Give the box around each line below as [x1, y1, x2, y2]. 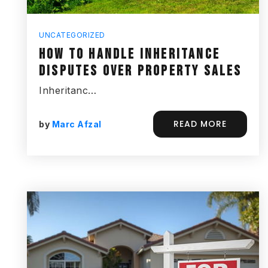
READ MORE [173, 118, 227, 130]
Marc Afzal [51, 118, 102, 129]
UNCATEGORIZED [39, 31, 105, 39]
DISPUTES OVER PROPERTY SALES [39, 62, 242, 80]
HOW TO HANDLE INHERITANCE [39, 45, 220, 63]
